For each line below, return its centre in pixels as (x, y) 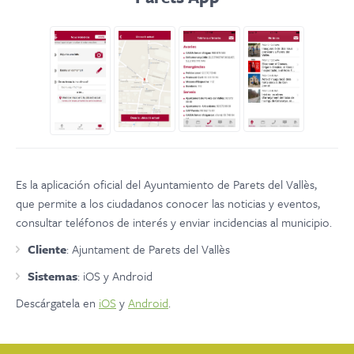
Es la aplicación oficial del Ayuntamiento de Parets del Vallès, (166, 185)
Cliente (47, 249)
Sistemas (53, 276)
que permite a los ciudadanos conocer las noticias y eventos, (168, 203)
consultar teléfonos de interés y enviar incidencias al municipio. (174, 222)
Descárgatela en (57, 303)
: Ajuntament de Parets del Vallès (148, 249)
